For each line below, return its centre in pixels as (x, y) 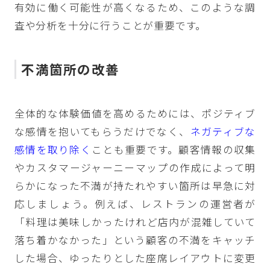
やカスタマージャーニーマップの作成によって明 (135, 167)
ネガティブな (223, 131)
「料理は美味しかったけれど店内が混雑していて (135, 221)
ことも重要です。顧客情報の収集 (174, 149)
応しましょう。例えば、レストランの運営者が (135, 203)
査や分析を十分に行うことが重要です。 (110, 26)
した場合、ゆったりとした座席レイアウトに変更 (135, 258)
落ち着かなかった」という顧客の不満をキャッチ (135, 240)
